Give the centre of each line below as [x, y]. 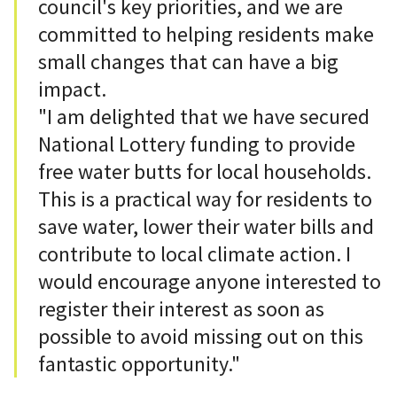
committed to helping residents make [206, 35]
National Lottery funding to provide [197, 144]
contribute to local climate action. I [195, 254]
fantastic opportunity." [139, 364]
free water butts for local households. [205, 172]
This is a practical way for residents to [205, 199]
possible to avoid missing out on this [201, 337]
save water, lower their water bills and [206, 227]
